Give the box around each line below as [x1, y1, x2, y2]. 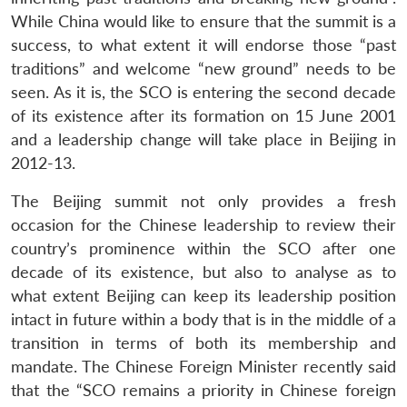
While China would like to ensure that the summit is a [11, 11, 396, 31]
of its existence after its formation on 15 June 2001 [11, 105, 396, 125]
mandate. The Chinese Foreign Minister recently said [11, 356, 396, 376]
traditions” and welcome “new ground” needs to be [11, 58, 396, 78]
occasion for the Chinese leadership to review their [11, 214, 396, 234]
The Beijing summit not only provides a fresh [11, 191, 396, 211]
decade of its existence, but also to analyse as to [11, 262, 396, 282]
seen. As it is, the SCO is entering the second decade [11, 82, 396, 102]
